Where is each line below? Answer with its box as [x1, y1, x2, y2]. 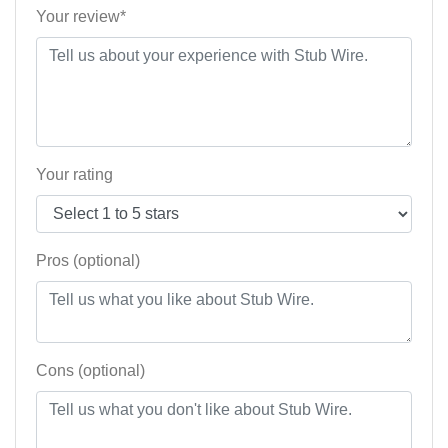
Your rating [36, 166, 113, 184]
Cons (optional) [36, 362, 145, 380]
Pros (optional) [36, 252, 140, 270]
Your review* [36, 8, 126, 26]
